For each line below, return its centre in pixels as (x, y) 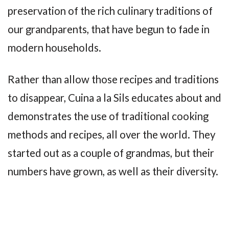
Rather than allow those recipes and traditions (113, 79)
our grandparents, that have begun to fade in (109, 29)
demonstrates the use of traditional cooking (108, 116)
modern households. (54, 47)
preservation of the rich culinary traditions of (110, 10)
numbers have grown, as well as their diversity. (113, 171)
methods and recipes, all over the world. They (111, 135)
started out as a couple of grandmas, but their (111, 153)
